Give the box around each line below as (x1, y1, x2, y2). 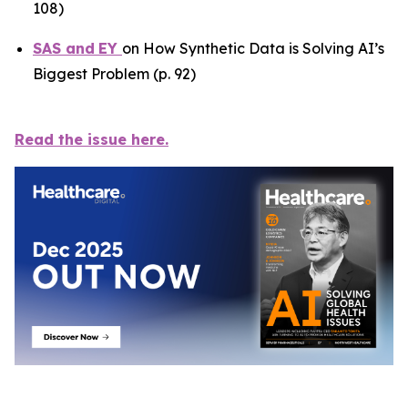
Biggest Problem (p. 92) (33, 65, 196, 83)
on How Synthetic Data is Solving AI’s (122, 39, 384, 57)
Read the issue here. (15, 130, 168, 148)
